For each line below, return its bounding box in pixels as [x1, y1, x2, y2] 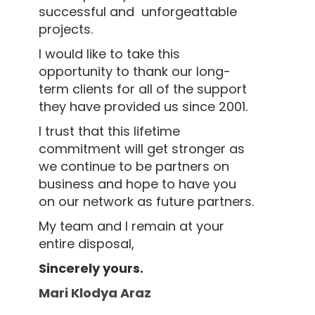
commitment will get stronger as [39, 139, 245, 157]
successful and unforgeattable [39, 2, 237, 20]
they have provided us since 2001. [39, 97, 247, 115]
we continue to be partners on [39, 157, 229, 175]
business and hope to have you [39, 174, 236, 193]
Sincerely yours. [39, 259, 143, 277]
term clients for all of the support [39, 79, 247, 98]
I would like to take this [39, 44, 180, 63]
